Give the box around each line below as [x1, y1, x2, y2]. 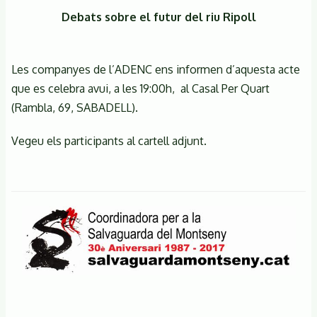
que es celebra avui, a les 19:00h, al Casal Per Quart [11, 81, 270, 96]
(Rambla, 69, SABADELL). [11, 100, 138, 115]
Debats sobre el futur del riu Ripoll [61, 9, 256, 24]
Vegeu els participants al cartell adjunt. [11, 133, 207, 148]
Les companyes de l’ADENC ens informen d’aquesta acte [11, 62, 300, 76]
